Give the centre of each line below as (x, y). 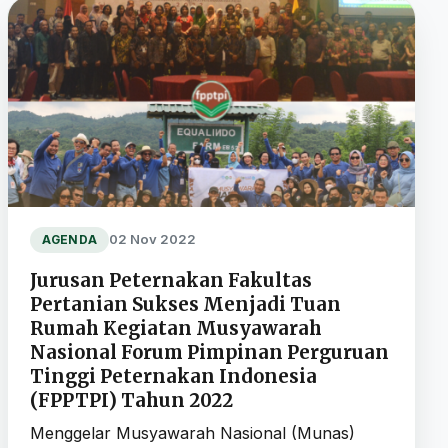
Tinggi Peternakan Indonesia (173, 376)
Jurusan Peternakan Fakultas (170, 280)
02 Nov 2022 (153, 239)
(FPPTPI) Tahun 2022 (131, 400)
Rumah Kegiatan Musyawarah (175, 328)
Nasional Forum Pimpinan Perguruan (209, 352)
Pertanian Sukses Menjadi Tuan (185, 304)
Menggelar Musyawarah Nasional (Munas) (192, 432)
